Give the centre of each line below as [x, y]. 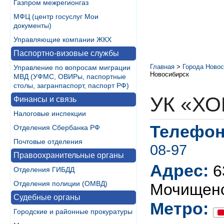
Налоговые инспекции [50, 113]
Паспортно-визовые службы [66, 53]
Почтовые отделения [48, 141]
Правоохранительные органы [69, 155]
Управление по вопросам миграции [72, 67]
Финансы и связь [45, 99]
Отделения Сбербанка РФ [57, 127]
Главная [162, 67]
